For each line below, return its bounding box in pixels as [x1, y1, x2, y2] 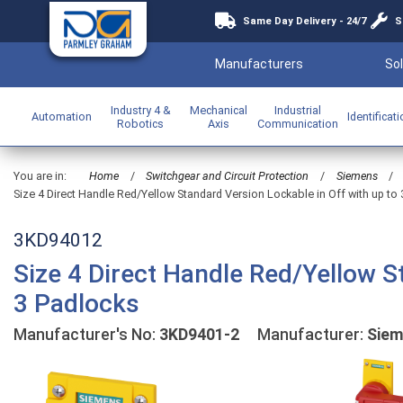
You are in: [13, 169, 67, 184]
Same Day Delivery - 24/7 [243, 14, 366, 27]
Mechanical [190, 103, 248, 117]
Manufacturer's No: [13, 326, 159, 345]
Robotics [117, 116, 164, 130]
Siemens [336, 169, 378, 184]
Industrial [274, 103, 322, 117]
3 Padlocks [13, 289, 139, 319]
